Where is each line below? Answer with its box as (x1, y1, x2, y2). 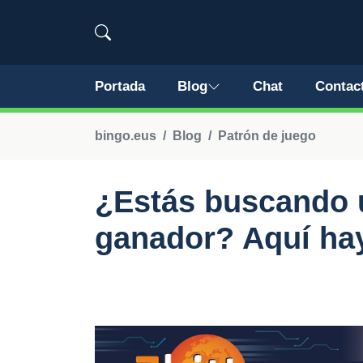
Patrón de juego (218, 129, 316, 143)
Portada (95, 79, 145, 94)
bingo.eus (95, 129, 156, 143)
